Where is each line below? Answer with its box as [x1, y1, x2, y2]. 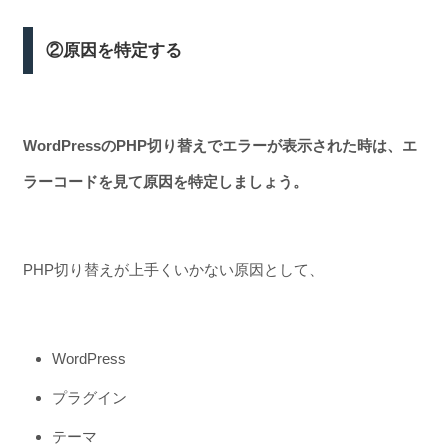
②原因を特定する [46, 40, 183, 60]
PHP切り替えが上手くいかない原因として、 [22, 261, 324, 279]
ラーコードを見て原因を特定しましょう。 [22, 172, 308, 190]
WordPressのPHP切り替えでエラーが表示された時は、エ [22, 136, 417, 154]
